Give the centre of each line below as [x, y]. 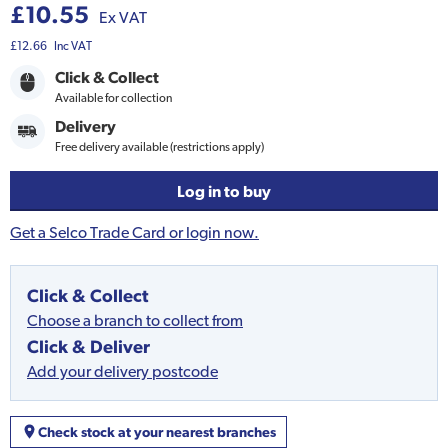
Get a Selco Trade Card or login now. [134, 232]
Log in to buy [224, 190]
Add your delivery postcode [122, 371]
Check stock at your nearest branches [156, 431]
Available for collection [113, 98]
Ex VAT [123, 18]
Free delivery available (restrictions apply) [159, 146]
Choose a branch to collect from [135, 320]
